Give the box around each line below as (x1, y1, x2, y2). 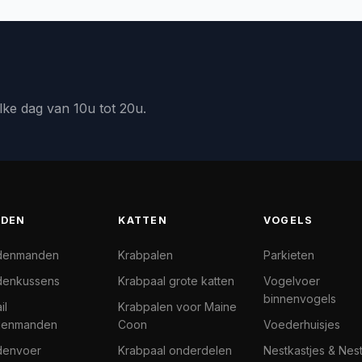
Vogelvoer (263, 274, 320, 288)
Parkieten (263, 248, 314, 262)
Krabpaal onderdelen (118, 343, 233, 357)
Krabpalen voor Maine (118, 300, 238, 314)
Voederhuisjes (263, 318, 340, 331)
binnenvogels (263, 292, 336, 305)
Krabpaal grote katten (118, 274, 235, 288)
